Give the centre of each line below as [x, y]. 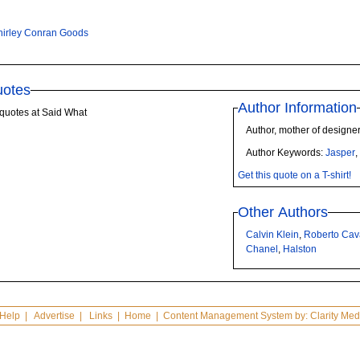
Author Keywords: [286, 153]
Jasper [341, 153]
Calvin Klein [273, 235]
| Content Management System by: [230, 316]
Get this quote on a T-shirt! [295, 175]
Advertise [54, 316]
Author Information [298, 108]
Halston [300, 249]
